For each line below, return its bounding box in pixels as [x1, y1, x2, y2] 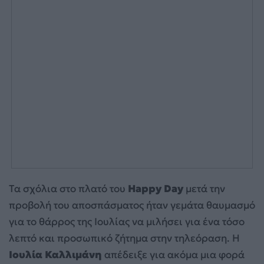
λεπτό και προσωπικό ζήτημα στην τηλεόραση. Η [9, 231, 240, 245]
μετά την [183, 181, 225, 195]
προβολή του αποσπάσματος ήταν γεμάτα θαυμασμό [9, 198, 255, 212]
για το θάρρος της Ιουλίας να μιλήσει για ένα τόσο [9, 214, 245, 228]
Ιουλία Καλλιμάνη [9, 247, 102, 261]
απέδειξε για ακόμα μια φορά [102, 247, 245, 261]
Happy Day [128, 181, 183, 195]
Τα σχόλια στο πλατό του [9, 181, 128, 195]
